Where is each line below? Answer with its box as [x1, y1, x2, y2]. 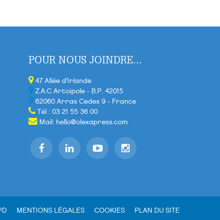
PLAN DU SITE [135, 206, 180, 215]
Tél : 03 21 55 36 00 [35, 108, 98, 116]
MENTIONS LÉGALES [17, 206, 84, 215]
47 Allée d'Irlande [33, 77, 91, 85]
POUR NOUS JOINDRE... [28, 54, 142, 66]
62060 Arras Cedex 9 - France [33, 97, 136, 106]
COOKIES [94, 206, 125, 215]
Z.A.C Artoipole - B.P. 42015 [33, 87, 123, 95]
